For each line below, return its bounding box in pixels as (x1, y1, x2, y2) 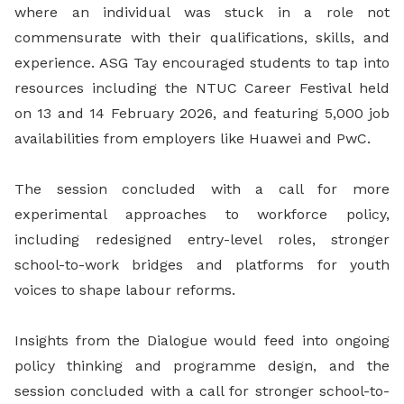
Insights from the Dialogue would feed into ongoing (14, 332, 390, 350)
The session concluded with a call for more (14, 180, 390, 198)
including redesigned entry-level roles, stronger (14, 231, 390, 249)
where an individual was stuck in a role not (14, 4, 390, 22)
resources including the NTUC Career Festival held (14, 79, 390, 97)
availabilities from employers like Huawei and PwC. (14, 130, 371, 148)
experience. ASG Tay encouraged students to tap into (14, 54, 390, 72)
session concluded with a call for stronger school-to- (14, 382, 390, 400)
